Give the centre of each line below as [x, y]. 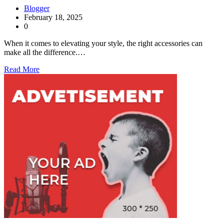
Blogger [37, 8]
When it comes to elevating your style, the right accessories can [103, 43]
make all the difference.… [45, 52]
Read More [22, 69]
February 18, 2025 [53, 17]
